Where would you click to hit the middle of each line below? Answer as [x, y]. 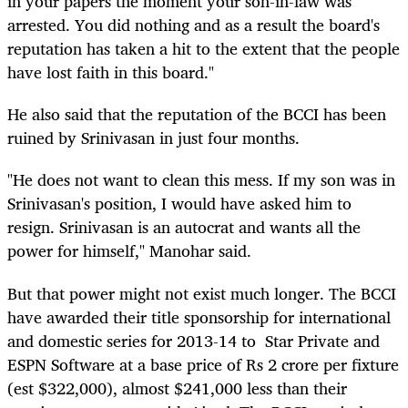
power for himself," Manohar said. [129, 251]
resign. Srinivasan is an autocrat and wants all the [184, 227]
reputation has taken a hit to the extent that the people [204, 49]
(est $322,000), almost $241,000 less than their [177, 388]
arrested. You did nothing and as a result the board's [194, 25]
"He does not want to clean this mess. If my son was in [201, 180]
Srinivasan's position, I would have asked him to [179, 204]
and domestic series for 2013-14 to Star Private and [194, 340]
